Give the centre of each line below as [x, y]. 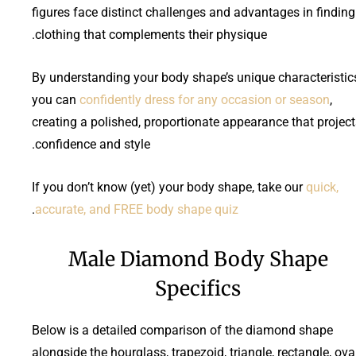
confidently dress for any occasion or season [205, 99]
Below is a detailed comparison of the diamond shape [182, 330]
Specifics [198, 288]
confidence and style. [93, 144]
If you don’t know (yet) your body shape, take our [169, 187]
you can [56, 99]
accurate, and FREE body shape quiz [137, 209]
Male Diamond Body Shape [198, 259]
